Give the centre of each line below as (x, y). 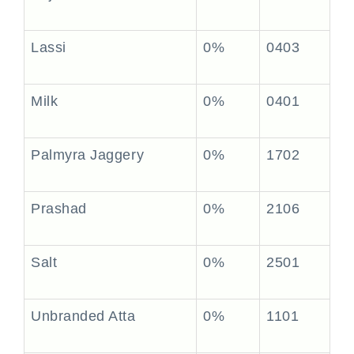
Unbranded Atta (83, 316)
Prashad (59, 209)
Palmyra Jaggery (88, 155)
